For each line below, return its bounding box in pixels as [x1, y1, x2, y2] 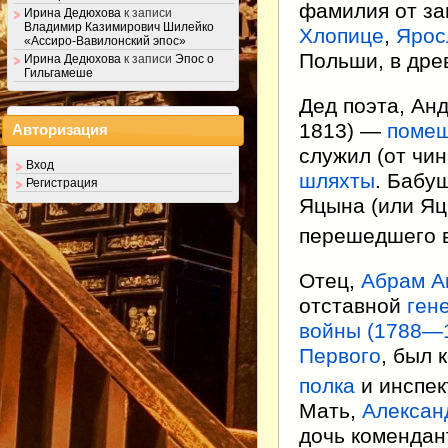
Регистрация [26, 176, 98, 191]
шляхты [299, 169, 375, 194]
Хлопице [299, 24, 384, 49]
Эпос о [175, 52, 214, 67]
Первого [299, 344, 381, 369]
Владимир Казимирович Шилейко [24, 20, 214, 35]
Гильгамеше [24, 66, 93, 81]
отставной [299, 294, 407, 319]
